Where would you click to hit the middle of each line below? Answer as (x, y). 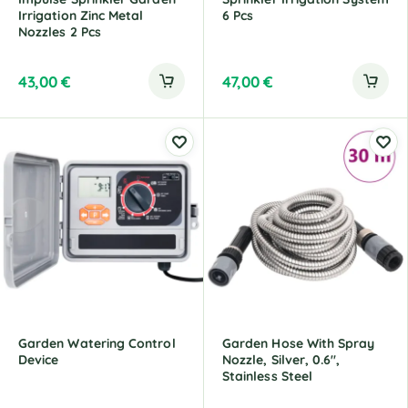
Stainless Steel (268, 376)
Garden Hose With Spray (299, 343)
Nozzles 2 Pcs (60, 32)
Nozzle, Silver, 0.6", (281, 360)
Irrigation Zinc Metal (81, 15)
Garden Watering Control (97, 343)
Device (39, 360)
